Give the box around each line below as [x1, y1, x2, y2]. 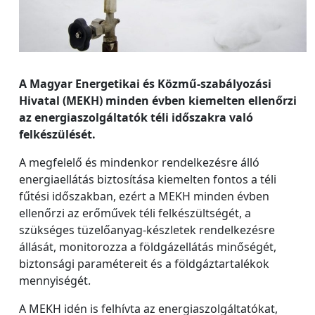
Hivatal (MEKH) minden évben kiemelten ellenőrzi [19, 92, 297, 108]
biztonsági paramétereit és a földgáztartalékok [19, 255, 269, 271]
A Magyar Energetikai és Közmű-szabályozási [19, 75, 271, 91]
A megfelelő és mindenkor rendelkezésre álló [19, 154, 259, 170]
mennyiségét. [19, 272, 91, 288]
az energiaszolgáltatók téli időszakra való [19, 109, 253, 125]
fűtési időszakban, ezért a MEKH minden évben [19, 188, 269, 204]
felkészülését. [19, 126, 96, 142]
